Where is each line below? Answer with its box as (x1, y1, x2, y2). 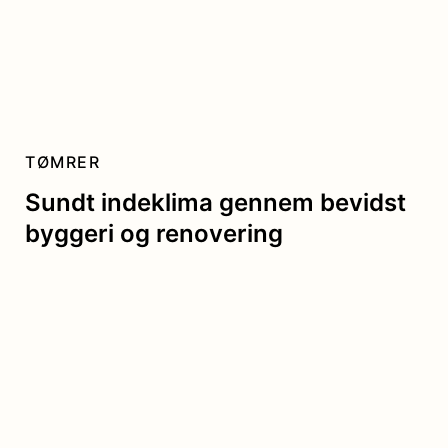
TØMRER (25, 152, 101, 173)
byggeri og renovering (25, 219, 283, 249)
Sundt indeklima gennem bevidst (25, 188, 406, 218)
